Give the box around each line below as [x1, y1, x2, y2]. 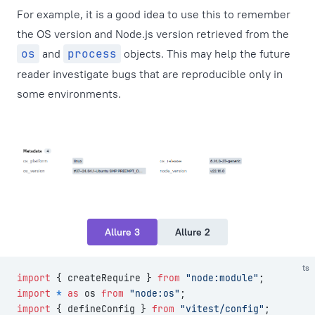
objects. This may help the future [121, 46, 290, 60]
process [67, 46, 117, 61]
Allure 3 [105, 225, 140, 238]
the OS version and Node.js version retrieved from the [17, 27, 289, 41]
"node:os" [124, 287, 180, 300]
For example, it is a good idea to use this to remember [17, 7, 290, 21]
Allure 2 [175, 225, 210, 238]
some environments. [17, 86, 121, 101]
